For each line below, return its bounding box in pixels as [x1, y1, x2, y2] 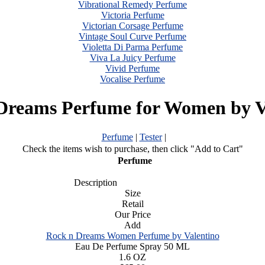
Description [66, 177, 117, 188]
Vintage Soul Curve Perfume [79, 31, 186, 41]
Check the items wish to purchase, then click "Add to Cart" [22, 143, 243, 154]
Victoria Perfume [101, 10, 164, 20]
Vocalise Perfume [100, 74, 165, 84]
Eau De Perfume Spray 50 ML [75, 241, 190, 251]
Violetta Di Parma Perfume [82, 42, 183, 52]
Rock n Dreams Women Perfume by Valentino [46, 230, 219, 241]
